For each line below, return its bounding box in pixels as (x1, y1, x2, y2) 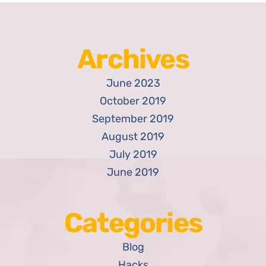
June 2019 (107, 166, 159, 179)
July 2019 (109, 148, 157, 161)
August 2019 (102, 130, 164, 144)
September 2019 (92, 112, 174, 126)
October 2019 (100, 94, 166, 108)
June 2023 (106, 77, 160, 90)
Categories (64, 207, 202, 239)
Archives (77, 43, 189, 75)
